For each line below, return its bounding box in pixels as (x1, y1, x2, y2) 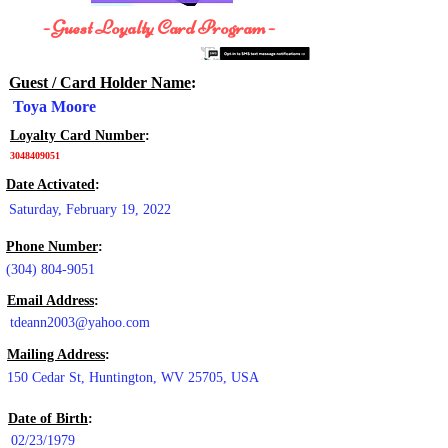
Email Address (7, 293, 94, 308)
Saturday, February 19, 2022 (9, 202, 171, 217)
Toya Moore (13, 98, 96, 115)
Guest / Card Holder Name (9, 74, 191, 91)
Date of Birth (8, 411, 88, 426)
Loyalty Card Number (10, 128, 145, 143)
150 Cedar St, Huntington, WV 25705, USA (7, 370, 259, 385)
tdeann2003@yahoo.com (10, 315, 150, 330)
